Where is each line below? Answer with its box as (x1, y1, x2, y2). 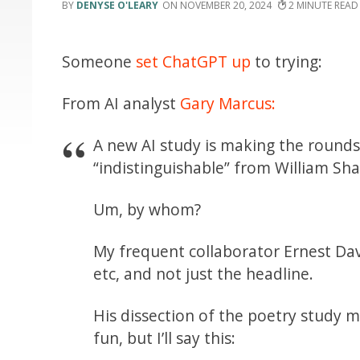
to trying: (251, 50, 323, 72)
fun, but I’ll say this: (92, 326, 235, 349)
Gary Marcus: (180, 92, 276, 114)
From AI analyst (62, 92, 181, 114)
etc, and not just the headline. (92, 262, 313, 284)
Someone (62, 50, 137, 72)
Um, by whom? (92, 198, 201, 220)
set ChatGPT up (136, 50, 252, 72)
